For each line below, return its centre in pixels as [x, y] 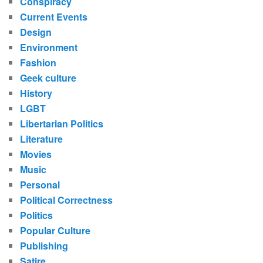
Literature [42, 139]
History [36, 93]
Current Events [54, 17]
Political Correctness [67, 200]
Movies [36, 154]
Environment [49, 48]
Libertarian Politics [62, 124]
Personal [40, 185]
